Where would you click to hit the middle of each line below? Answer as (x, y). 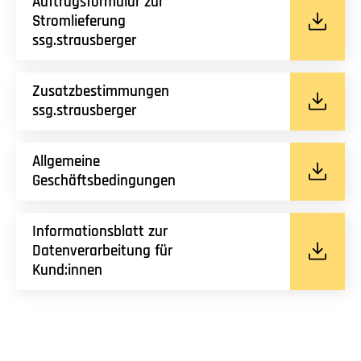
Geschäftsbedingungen (104, 181)
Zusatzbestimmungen (101, 91)
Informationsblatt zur (100, 232)
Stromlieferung (79, 21)
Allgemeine (66, 162)
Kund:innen (67, 270)
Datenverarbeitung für (102, 251)
